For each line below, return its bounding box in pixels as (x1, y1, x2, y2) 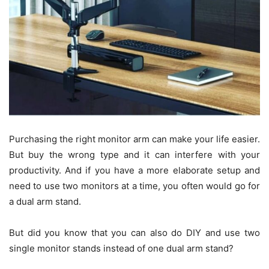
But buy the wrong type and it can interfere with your (9, 149, 260, 160)
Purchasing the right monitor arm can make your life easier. (9, 133, 260, 145)
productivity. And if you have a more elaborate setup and (9, 165, 260, 176)
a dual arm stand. (9, 196, 81, 207)
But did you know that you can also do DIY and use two (9, 227, 260, 238)
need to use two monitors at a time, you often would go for (9, 180, 260, 192)
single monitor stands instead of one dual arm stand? (9, 243, 236, 254)
